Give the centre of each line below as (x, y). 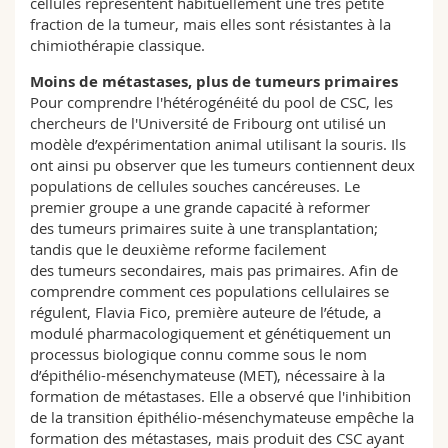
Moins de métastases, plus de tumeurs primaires (214, 81)
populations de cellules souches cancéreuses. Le (195, 186)
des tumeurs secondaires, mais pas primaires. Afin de (214, 270)
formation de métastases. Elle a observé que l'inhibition (220, 396)
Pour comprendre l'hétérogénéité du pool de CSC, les (211, 102)
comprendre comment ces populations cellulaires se (209, 291)
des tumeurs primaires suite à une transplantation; (204, 228)
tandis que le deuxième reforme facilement (178, 249)
